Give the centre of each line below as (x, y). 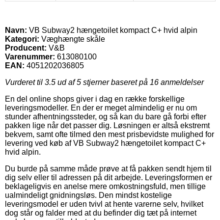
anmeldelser (181, 82)
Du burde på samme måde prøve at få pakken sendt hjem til (108, 168)
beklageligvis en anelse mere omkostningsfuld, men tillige (105, 186)
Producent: (26, 48)
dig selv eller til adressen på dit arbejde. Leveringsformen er (109, 177)
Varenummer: (30, 56)
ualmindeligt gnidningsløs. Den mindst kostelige (88, 195)
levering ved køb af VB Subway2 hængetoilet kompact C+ (105, 143)
